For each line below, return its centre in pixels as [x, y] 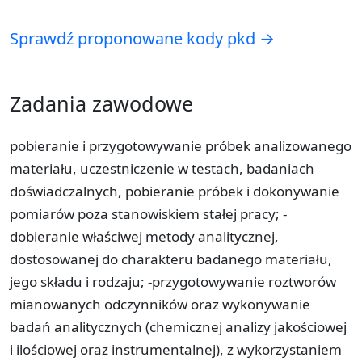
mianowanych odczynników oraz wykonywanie [160, 304]
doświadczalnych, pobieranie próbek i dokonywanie [175, 191]
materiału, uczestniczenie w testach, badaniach [162, 168]
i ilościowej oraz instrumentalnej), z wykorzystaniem [176, 349]
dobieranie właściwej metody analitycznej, [144, 236]
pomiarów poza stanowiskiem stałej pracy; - [148, 213]
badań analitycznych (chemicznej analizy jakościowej [178, 326]
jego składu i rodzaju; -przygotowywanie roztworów [173, 281]
